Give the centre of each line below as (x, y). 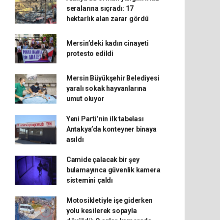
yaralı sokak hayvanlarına (106, 88)
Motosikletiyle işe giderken (109, 200)
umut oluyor (85, 99)
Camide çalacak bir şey (103, 160)
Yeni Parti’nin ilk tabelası (105, 119)
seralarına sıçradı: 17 (100, 8)
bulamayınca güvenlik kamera (113, 170)
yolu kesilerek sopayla (101, 211)
